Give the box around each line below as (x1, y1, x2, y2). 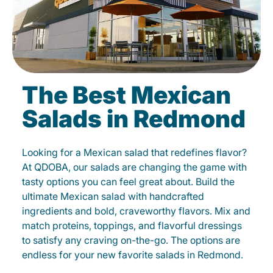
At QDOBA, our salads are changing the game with (22, 161, 247, 173)
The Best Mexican (22, 80, 231, 109)
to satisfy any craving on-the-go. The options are (22, 234, 240, 246)
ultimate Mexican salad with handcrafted (22, 190, 204, 202)
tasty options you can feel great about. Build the (22, 175, 235, 188)
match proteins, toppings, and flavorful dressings (22, 219, 242, 232)
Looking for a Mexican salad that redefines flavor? (22, 146, 247, 158)
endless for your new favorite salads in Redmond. (22, 249, 243, 261)
